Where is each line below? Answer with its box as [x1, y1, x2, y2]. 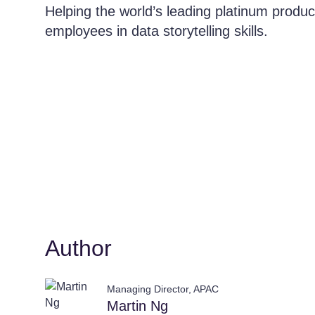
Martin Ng [107, 297, 168, 314]
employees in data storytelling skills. [45, 23, 268, 39]
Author [45, 236, 112, 261]
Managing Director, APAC [107, 283, 219, 295]
